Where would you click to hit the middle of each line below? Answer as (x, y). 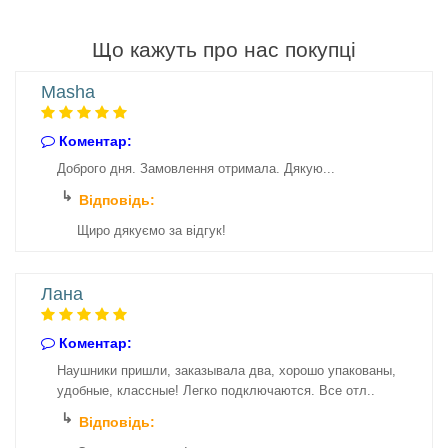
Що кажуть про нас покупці (224, 49)
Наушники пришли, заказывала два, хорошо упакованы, (226, 370)
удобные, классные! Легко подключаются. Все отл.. (216, 390)
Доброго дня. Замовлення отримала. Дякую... (196, 168)
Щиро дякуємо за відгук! (151, 230)
